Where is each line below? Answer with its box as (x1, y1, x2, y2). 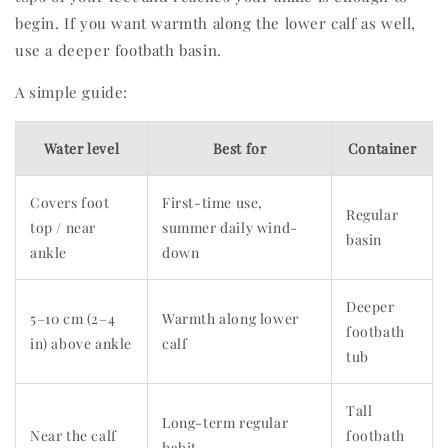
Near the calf (30, 426, 117, 446)
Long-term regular (162, 413, 289, 433)
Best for (212, 139, 267, 159)
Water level (43, 139, 120, 159)
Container (347, 139, 417, 159)
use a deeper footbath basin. (15, 40, 222, 61)
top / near (30, 218, 96, 238)
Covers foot (30, 193, 110, 213)
